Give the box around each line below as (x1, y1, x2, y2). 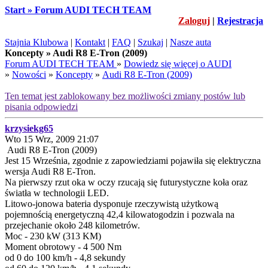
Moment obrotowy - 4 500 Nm (5, 242, 121, 252)
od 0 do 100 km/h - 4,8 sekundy (5, 252, 126, 263)
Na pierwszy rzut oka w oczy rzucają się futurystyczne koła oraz (5, 177, 248, 187)
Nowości (12, 69, 46, 80)
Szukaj (138, 37, 163, 47)
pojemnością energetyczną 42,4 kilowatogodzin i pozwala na (5, 209, 234, 220)
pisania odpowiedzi (5, 102, 78, 112)
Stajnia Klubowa (5, 37, 68, 47)
